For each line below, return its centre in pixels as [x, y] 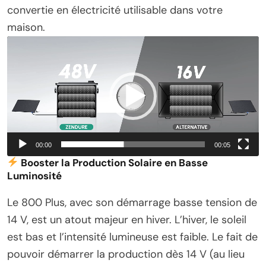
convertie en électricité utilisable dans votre [115, 10]
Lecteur [25, 44]
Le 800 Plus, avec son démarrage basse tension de [132, 202]
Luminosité [34, 175]
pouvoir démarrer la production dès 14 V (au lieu [126, 254]
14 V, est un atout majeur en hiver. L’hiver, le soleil [127, 219]
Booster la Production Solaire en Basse [115, 162]
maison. [26, 28]
